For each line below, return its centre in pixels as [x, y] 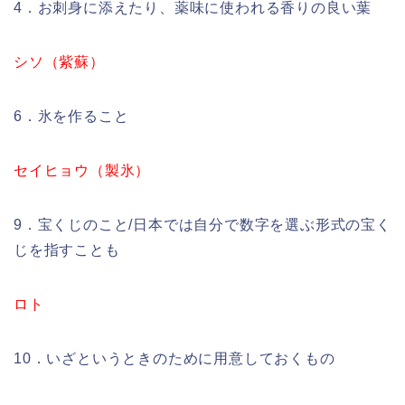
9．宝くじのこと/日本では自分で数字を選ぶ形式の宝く [202, 224]
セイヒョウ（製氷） [82, 170]
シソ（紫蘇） [59, 61]
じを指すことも [67, 250]
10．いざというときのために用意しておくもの [174, 358]
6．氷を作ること [71, 116]
